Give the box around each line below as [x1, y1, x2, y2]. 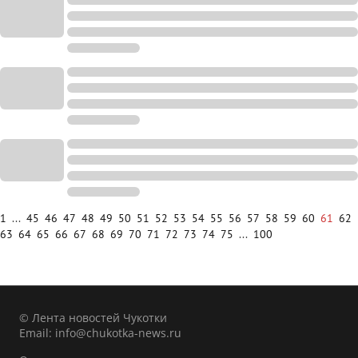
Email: [19, 325, 55, 340]
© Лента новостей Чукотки [19, 310, 167, 325]
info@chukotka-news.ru [55, 325, 181, 340]
